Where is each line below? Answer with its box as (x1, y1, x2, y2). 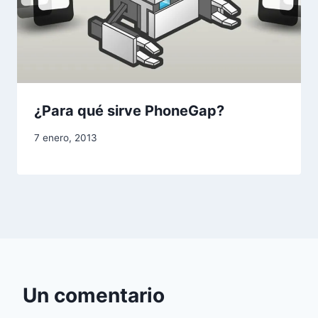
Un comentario (23, 283, 165, 308)
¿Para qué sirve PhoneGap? (34, 102, 224, 119)
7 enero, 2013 (34, 132, 97, 144)
